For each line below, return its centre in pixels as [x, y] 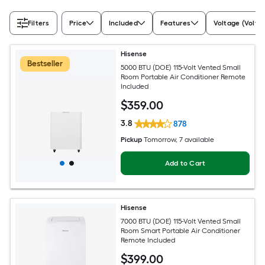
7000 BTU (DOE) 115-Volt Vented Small [181, 221]
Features [175, 23]
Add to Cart [185, 164]
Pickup [132, 140]
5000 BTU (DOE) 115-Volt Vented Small [181, 67]
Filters [39, 23]
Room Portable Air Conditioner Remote [183, 77]
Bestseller [45, 64]
